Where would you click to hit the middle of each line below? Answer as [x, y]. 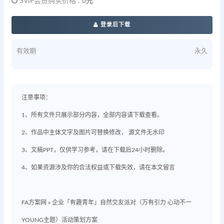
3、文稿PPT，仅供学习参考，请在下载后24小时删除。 [95, 150]
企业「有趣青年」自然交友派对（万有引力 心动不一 [122, 202]
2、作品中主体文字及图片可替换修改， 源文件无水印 [93, 132]
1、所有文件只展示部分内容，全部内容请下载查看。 [92, 115]
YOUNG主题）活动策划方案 [59, 220]
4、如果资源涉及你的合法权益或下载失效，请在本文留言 [98, 167]
